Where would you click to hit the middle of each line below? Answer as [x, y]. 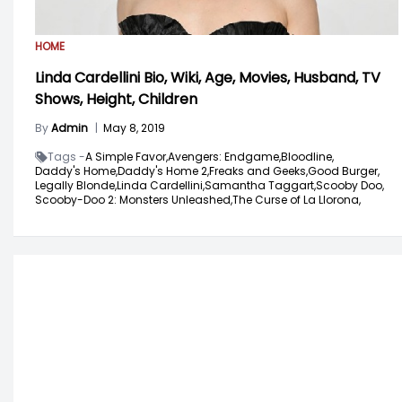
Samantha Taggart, [260, 186]
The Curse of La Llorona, [297, 200]
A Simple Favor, [127, 157]
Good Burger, [344, 171]
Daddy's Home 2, [163, 171]
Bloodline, [307, 157]
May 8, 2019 [134, 128]
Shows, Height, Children [116, 100]
